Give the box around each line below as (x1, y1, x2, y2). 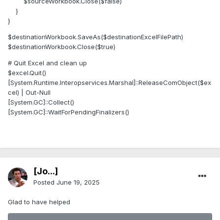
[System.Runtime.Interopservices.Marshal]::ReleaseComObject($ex (8, 79, 211, 87)
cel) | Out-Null (8, 88, 51, 97)
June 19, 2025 (56, 178, 100, 187)
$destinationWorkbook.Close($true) (8, 43, 115, 51)
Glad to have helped (8, 198, 70, 206)
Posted (33, 178, 56, 187)
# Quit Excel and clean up (8, 59, 87, 67)
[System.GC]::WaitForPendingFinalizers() (8, 108, 129, 116)
